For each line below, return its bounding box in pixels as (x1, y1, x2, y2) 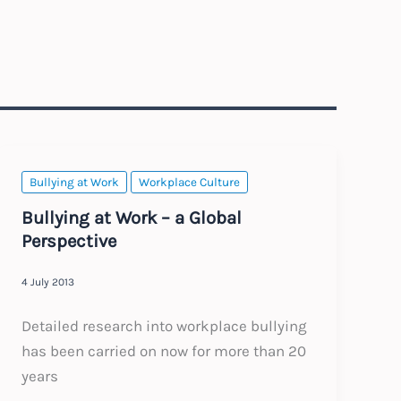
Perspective (21, 229, 117, 252)
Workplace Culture (139, 175, 241, 190)
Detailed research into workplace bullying (21, 316, 308, 335)
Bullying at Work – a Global (21, 206, 243, 228)
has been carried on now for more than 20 (21, 341, 307, 360)
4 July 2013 (21, 276, 75, 289)
